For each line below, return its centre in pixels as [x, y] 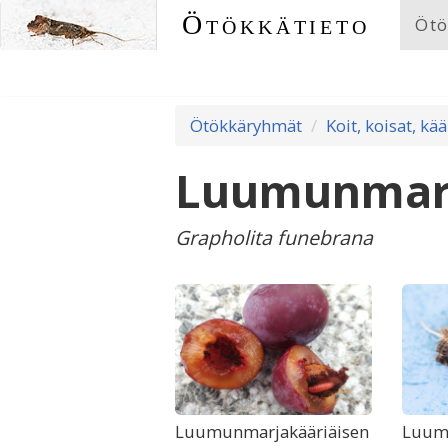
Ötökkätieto [276, 24]
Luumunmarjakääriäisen [272, 431]
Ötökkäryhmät [246, 125]
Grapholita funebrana [274, 237]
